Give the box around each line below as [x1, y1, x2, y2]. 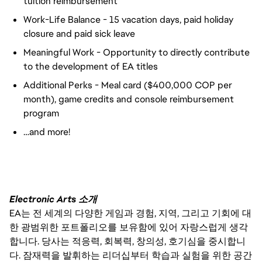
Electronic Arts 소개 [9, 193, 97, 205]
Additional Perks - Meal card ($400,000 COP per [23, 79, 232, 91]
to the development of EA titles [23, 60, 158, 73]
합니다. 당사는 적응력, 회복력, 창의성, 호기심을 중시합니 [9, 235, 246, 247]
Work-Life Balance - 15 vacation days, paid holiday [23, 13, 233, 26]
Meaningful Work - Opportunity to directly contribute [23, 46, 250, 58]
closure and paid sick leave [23, 27, 135, 40]
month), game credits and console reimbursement [23, 93, 234, 105]
